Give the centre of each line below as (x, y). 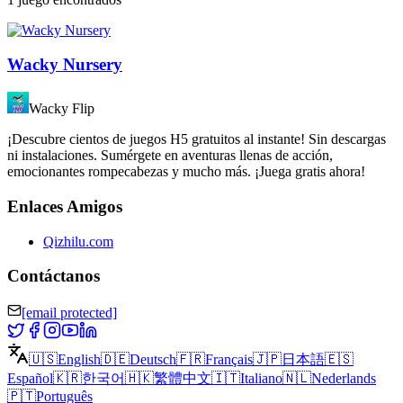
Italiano (261, 379)
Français (229, 360)
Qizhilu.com (78, 241)
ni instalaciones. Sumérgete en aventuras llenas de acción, (170, 156)
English (79, 360)
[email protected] (69, 313)
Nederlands (344, 379)
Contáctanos (54, 276)
